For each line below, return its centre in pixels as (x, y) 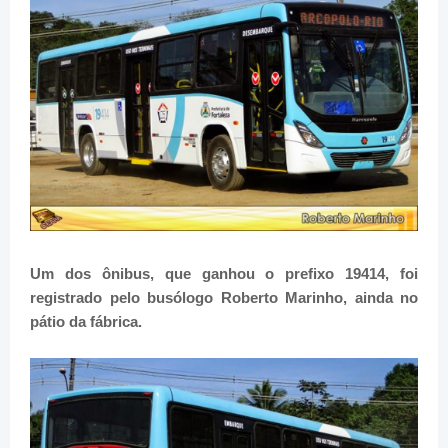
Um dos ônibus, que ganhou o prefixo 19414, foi (224, 274)
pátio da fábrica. (86, 322)
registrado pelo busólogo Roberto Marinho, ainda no (224, 298)
